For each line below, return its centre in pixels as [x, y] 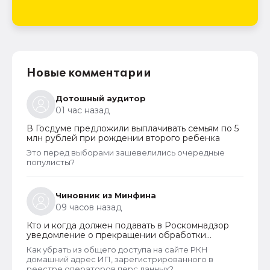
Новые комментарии [89, 73]
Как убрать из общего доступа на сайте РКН [117, 249]
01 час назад [83, 110]
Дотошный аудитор [101, 98]
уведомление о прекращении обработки [116, 235]
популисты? [51, 162]
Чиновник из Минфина [106, 195]
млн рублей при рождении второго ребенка [123, 138]
